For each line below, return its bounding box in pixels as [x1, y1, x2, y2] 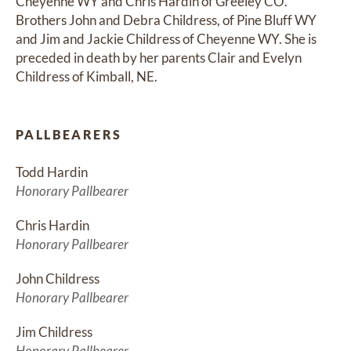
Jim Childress [16, 324, 92, 341]
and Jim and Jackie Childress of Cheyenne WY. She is [16, 31, 317, 48]
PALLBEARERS [16, 127, 122, 143]
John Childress [16, 270, 100, 288]
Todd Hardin [16, 164, 88, 181]
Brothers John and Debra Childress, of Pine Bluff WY [16, 12, 317, 29]
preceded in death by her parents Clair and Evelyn [16, 49, 302, 67]
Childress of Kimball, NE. [16, 68, 157, 85]
